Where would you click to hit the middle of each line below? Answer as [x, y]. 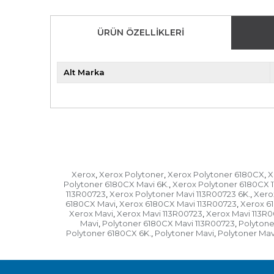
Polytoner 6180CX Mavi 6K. [116, 184]
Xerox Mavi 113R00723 [159, 214]
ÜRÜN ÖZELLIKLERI [141, 33]
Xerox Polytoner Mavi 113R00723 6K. [180, 194]
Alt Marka [84, 72]
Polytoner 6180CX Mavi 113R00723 [168, 224]
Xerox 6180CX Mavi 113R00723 [178, 204]
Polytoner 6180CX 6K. [109, 233]
